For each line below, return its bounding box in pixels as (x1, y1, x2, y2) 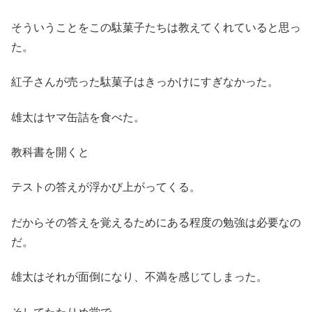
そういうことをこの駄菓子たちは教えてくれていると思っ (11, 21, 301, 33)
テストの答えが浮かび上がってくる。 (11, 181, 201, 194)
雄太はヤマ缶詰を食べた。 (11, 111, 145, 123)
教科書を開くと (11, 146, 89, 158)
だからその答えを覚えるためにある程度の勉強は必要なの (11, 216, 301, 228)
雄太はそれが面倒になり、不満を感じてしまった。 (11, 271, 267, 283)
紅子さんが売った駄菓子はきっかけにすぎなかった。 (11, 76, 279, 88)
